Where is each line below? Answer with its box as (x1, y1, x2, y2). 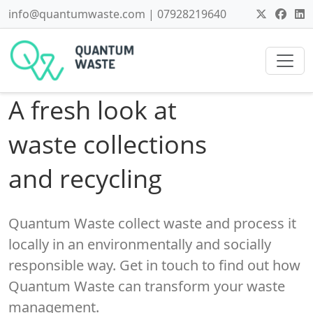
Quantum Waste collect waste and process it (8, 214, 296, 233)
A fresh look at (8, 93, 177, 126)
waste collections (8, 127, 207, 161)
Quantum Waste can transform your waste (8, 277, 285, 296)
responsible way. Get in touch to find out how (8, 256, 300, 275)
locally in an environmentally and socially (8, 235, 271, 254)
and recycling (8, 161, 162, 195)
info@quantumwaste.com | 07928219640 (8, 6, 226, 22)
